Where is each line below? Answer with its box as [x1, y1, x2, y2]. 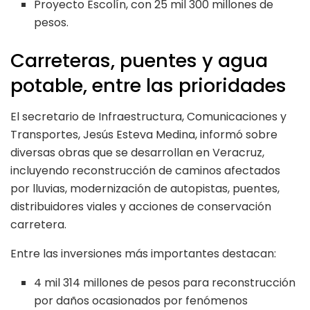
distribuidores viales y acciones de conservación [10, 198, 271, 215]
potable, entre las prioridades [10, 72, 286, 100]
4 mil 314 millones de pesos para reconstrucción [34, 274, 296, 291]
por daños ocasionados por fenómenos [34, 292, 248, 309]
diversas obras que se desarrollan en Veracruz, [10, 144, 264, 161]
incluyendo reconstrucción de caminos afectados [10, 162, 280, 179]
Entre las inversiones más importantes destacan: [10, 245, 276, 262]
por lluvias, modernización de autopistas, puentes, [10, 180, 280, 197]
